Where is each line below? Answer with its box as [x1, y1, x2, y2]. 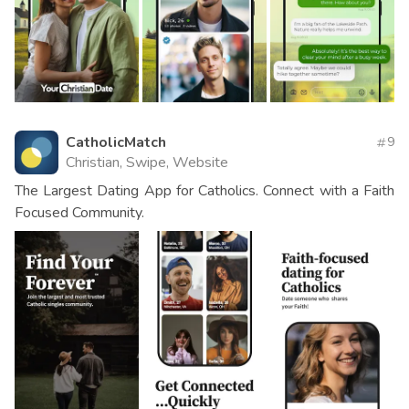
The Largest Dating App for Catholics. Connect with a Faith [15, 180, 394, 201]
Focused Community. [15, 202, 144, 223]
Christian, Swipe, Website [66, 152, 228, 173]
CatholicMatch [66, 131, 166, 152]
